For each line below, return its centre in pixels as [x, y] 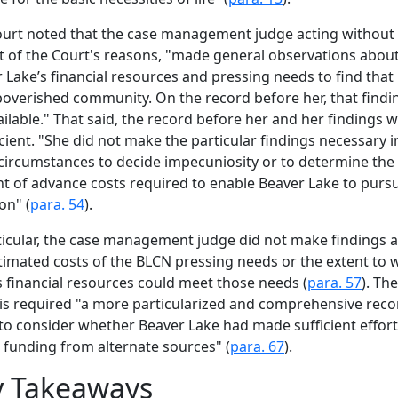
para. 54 [57, 204]
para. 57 [334, 282]
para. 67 [257, 346]
